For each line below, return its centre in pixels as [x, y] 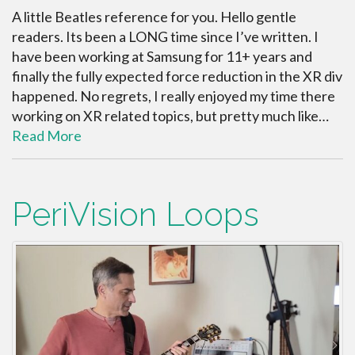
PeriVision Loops [136, 214]
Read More [47, 135]
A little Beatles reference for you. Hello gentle [154, 16]
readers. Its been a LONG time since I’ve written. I [165, 36]
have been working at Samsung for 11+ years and [162, 56]
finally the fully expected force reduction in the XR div [177, 76]
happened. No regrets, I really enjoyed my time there [174, 95]
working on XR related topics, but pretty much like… [170, 115]
